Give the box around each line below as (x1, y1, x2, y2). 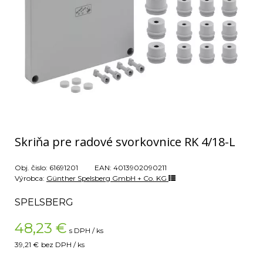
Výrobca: (15, 174, 46, 183)
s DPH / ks (69, 226, 103, 235)
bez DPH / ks (41, 240, 85, 249)
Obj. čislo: (15, 163, 49, 172)
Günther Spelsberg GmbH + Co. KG (46, 174, 168, 183)
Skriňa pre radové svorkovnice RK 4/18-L (15, 134, 235, 150)
